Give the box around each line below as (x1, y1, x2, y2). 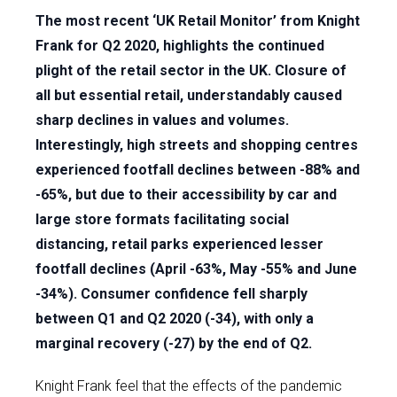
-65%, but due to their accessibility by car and (35, 186, 337, 203)
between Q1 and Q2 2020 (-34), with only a (35, 310, 314, 327)
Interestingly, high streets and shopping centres (35, 136, 358, 153)
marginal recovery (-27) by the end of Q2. (35, 335, 312, 352)
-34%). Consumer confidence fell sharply (35, 285, 307, 302)
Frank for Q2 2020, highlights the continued (35, 37, 324, 54)
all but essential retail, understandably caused (35, 87, 342, 104)
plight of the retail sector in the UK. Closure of (35, 62, 346, 79)
